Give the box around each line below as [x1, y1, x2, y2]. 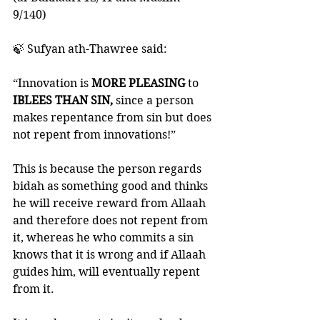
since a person [113, 94, 196, 107]
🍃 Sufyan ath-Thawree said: [13, 42, 170, 56]
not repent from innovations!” [13, 128, 176, 141]
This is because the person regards [13, 162, 204, 176]
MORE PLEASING [91, 76, 185, 90]
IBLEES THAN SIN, [13, 94, 113, 107]
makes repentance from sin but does [13, 111, 214, 124]
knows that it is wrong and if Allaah [13, 248, 209, 261]
